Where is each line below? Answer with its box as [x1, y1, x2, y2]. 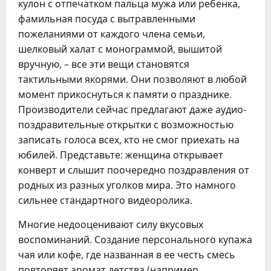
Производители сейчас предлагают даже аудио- [18, 103, 246, 116]
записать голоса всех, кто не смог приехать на [18, 133, 240, 146]
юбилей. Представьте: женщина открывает [18, 148, 223, 162]
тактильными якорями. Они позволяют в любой [18, 73, 247, 86]
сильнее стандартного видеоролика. [18, 194, 192, 207]
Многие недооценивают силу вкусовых [18, 218, 203, 231]
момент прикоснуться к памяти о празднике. [18, 88, 232, 101]
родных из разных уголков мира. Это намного [18, 178, 236, 192]
